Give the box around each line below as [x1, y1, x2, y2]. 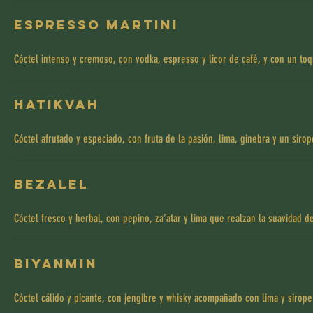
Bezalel [14, 176, 89, 192]
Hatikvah [14, 96, 99, 112]
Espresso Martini [14, 17, 179, 33]
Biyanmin [14, 256, 98, 272]
